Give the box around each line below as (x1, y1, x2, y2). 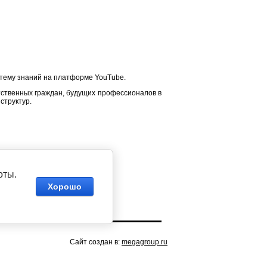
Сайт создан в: (70, 238, 122, 246)
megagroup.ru (122, 238, 167, 246)
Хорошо (48, 182, 82, 191)
